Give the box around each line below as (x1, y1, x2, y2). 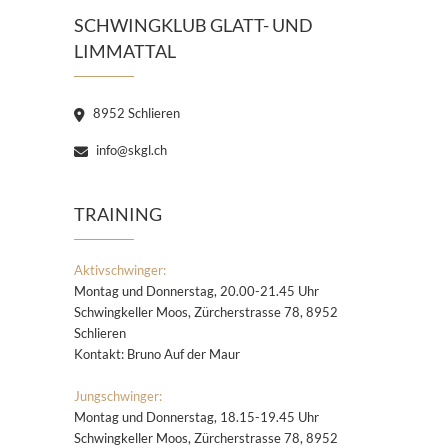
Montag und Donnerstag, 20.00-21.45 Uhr (74, 282, 319, 299)
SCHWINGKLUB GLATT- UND (74, 13, 313, 36)
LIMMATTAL (74, 39, 176, 62)
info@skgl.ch (93, 141, 167, 158)
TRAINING (74, 202, 162, 225)
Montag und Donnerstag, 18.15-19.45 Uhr (74, 408, 319, 425)
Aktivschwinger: (74, 261, 166, 278)
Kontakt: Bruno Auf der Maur (74, 345, 240, 362)
